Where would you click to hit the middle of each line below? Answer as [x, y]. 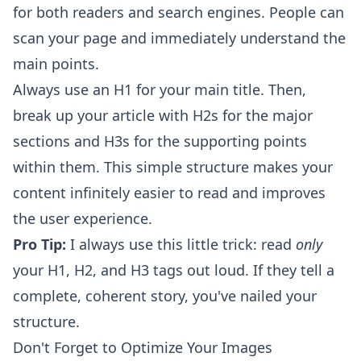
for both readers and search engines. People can [178, 12]
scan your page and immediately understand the [179, 38]
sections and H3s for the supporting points [160, 141]
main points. [56, 64]
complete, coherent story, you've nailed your [165, 296]
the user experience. [83, 219]
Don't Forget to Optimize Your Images [143, 348]
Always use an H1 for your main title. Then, [160, 90]
